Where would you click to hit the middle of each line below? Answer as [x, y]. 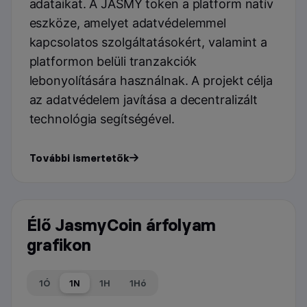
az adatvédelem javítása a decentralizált [144, 100]
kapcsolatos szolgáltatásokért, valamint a [148, 42]
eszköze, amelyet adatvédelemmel [128, 23]
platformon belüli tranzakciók [113, 62]
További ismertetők [79, 159]
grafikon [59, 245]
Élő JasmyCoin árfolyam [122, 225]
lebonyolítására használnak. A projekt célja [151, 81]
